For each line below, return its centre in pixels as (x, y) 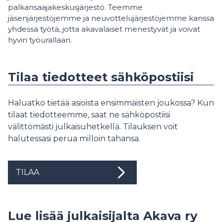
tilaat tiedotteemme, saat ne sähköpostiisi (89, 115)
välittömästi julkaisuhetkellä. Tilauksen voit (93, 127)
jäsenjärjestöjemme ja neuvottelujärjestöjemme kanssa (111, 18)
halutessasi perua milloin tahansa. (74, 139)
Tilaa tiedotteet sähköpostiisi (101, 77)
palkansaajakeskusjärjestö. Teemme (75, 7)
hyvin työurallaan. (40, 40)
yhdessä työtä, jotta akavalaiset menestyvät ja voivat (104, 29)
